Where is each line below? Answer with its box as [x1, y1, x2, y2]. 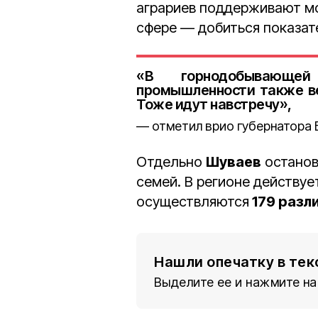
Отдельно [136, 153, 206, 170]
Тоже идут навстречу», [136, 95, 292, 113]
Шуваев [206, 153, 261, 170]
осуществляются [136, 192, 249, 210]
